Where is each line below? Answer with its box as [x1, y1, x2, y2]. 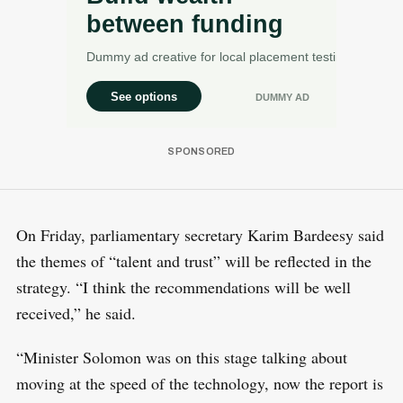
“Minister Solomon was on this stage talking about [15, 346, 347, 369]
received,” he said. [15, 302, 141, 325]
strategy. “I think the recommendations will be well [15, 276, 351, 299]
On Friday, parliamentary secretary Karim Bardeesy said [15, 224, 384, 246]
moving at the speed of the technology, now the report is [15, 372, 383, 395]
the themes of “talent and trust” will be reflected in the [15, 250, 372, 273]
